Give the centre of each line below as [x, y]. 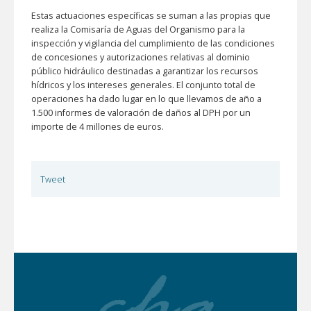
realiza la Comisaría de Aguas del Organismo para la [138, 30]
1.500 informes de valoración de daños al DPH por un [141, 113]
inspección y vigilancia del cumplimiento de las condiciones [153, 44]
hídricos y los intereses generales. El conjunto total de [143, 85]
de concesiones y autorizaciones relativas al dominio [141, 58]
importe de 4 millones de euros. [99, 127]
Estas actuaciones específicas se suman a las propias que [151, 16]
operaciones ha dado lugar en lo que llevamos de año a [146, 99]
